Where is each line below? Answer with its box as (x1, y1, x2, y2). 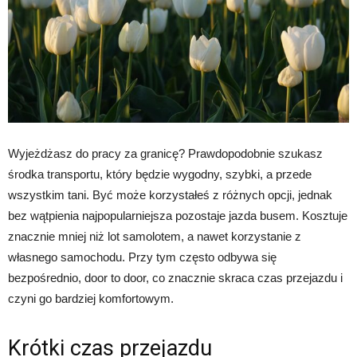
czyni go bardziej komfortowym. (8, 292, 174, 306)
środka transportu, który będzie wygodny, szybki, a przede (8, 167, 312, 182)
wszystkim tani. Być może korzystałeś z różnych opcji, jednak (8, 188, 332, 202)
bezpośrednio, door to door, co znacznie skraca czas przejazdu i (8, 271, 343, 285)
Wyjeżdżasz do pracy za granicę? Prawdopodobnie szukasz (8, 147, 323, 161)
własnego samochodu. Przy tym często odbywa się (8, 250, 277, 265)
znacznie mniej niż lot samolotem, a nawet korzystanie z (8, 229, 301, 244)
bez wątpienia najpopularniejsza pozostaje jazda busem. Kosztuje (8, 209, 347, 223)
